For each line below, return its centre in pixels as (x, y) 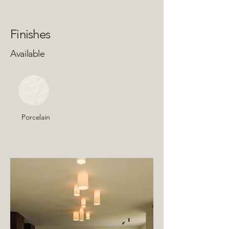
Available (28, 54)
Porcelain (36, 117)
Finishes (30, 34)
